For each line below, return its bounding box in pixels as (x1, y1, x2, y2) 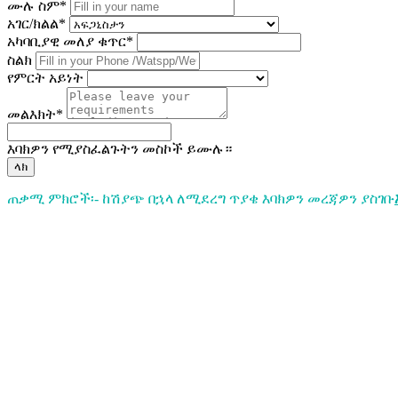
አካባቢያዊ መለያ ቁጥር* (7, 33, 133, 49)
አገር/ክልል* (7, 15, 66, 31)
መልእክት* (7, 106, 63, 122)
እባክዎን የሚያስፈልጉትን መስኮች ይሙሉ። (7, 140, 232, 156)
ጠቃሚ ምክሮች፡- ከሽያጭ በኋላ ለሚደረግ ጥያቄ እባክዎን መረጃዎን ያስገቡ (7, 190, 394, 206)
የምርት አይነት (7, 69, 84, 85)
